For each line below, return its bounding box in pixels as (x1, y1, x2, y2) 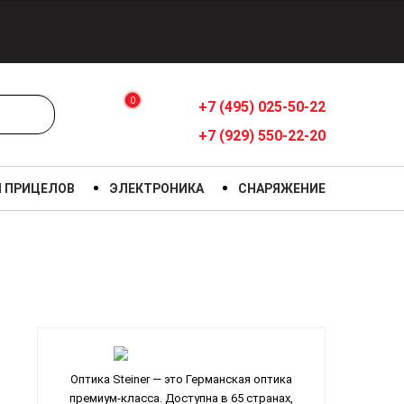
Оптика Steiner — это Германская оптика (70, 372, 292, 387)
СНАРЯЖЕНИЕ (237, 181, 326, 196)
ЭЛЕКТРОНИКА (109, 181, 205, 196)
